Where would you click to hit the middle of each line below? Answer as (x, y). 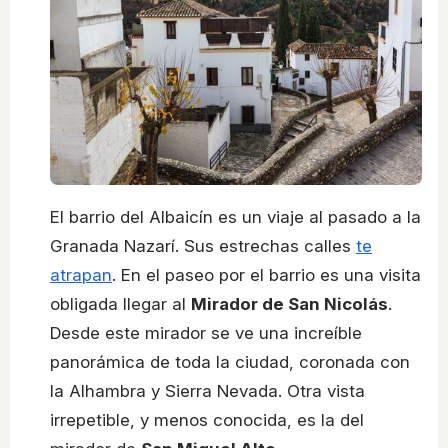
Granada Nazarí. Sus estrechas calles (203, 246)
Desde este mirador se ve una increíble (206, 333)
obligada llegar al (120, 304)
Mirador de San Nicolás (289, 304)
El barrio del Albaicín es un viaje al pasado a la (235, 217)
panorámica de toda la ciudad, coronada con (230, 362)
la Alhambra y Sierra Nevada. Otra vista (207, 391)
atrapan (81, 275)
